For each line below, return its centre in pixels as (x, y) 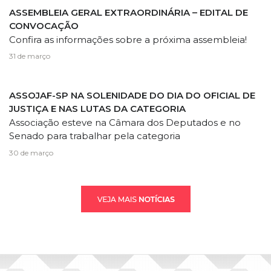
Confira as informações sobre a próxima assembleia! (128, 39)
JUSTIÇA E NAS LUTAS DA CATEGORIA (97, 109)
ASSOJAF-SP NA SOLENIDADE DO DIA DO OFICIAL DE (132, 96)
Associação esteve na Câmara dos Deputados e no (125, 123)
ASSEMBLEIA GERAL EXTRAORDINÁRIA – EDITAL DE (129, 12)
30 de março (31, 152)
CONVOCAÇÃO (44, 25)
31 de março (30, 56)
